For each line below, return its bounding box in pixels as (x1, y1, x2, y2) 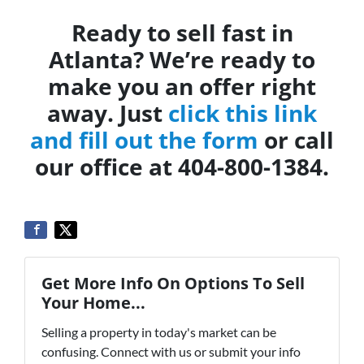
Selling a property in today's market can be (41, 324, 276, 340)
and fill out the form (30, 124, 258, 155)
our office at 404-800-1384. (35, 151, 329, 182)
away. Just (47, 97, 168, 128)
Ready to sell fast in (71, 17, 293, 48)
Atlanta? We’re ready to (49, 44, 315, 75)
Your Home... (41, 292, 145, 314)
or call (258, 124, 334, 155)
